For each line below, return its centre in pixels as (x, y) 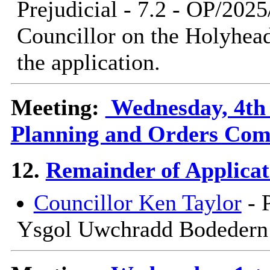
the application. (88, 62)
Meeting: (58, 108)
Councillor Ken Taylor (137, 203)
